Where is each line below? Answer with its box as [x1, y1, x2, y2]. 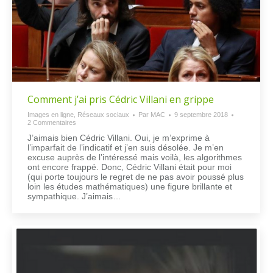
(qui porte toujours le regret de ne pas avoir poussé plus [27, 172, 244, 182]
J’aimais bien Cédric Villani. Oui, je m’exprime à [27, 133, 210, 143]
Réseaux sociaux [77, 111, 129, 119]
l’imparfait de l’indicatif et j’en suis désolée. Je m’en [27, 143, 224, 153]
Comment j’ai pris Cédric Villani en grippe [27, 93, 214, 107]
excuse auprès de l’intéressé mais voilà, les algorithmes [27, 152, 242, 163]
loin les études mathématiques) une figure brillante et [27, 182, 232, 192]
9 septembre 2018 [174, 111, 228, 119]
